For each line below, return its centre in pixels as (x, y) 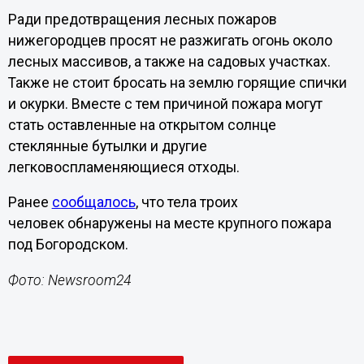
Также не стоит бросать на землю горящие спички (177, 82)
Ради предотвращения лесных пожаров (142, 19)
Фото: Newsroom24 (69, 280)
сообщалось (93, 203)
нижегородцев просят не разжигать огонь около (170, 40)
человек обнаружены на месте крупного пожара (169, 224)
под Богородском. (68, 245)
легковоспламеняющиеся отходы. (123, 167)
